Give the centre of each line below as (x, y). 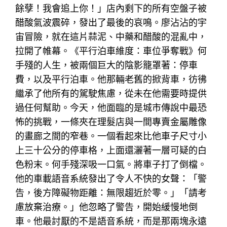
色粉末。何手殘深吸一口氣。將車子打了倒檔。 (111, 164)
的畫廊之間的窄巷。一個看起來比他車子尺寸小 (111, 136)
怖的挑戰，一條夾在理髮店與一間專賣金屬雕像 (111, 122)
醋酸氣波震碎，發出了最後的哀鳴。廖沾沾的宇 (111, 22)
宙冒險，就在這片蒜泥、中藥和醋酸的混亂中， (111, 36)
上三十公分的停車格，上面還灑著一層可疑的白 (111, 150)
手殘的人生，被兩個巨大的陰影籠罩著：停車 (107, 65)
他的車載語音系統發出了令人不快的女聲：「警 (111, 178)
